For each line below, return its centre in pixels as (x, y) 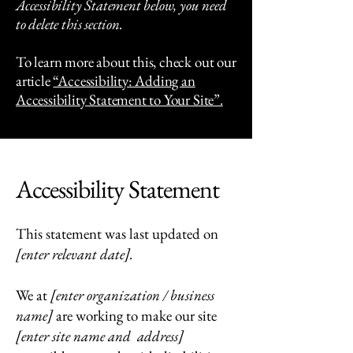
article (35, 81)
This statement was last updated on (117, 234)
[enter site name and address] (100, 336)
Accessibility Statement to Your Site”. (119, 100)
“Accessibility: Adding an (124, 81)
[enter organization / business (132, 295)
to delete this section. (69, 24)
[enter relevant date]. (74, 254)
